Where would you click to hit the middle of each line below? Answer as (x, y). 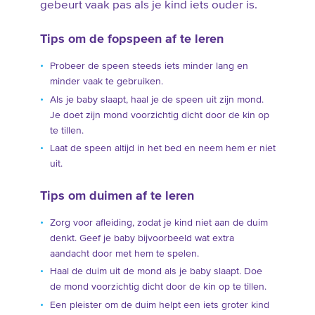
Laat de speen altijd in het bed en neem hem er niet (162, 149)
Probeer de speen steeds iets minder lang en (149, 66)
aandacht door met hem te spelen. (124, 253)
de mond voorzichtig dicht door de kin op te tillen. (158, 287)
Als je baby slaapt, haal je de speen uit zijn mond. (156, 99)
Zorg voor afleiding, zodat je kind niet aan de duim (159, 223)
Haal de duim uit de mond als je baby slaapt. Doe (156, 272)
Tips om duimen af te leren (117, 196)
